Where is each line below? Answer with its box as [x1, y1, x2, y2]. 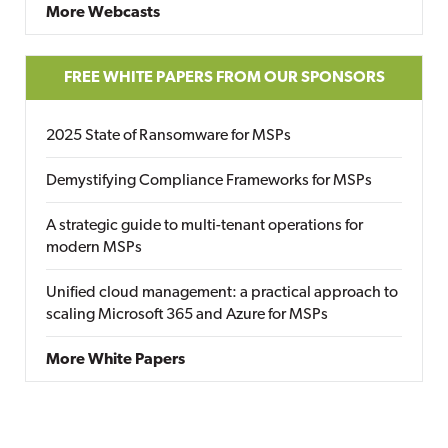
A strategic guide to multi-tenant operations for [46, 218, 363, 234]
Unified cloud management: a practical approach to [46, 285, 398, 301]
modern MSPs [46, 240, 142, 256]
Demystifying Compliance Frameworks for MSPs [46, 173, 372, 189]
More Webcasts [46, 5, 160, 21]
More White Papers [46, 352, 185, 368]
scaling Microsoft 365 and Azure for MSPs [46, 307, 328, 323]
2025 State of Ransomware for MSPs [46, 128, 291, 144]
